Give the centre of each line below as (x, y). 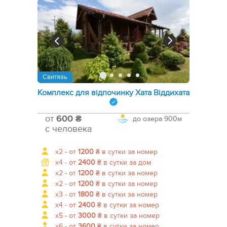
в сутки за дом (126, 163)
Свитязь (55, 77)
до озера (147, 119)
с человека (68, 129)
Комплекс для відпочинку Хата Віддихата (113, 93)
